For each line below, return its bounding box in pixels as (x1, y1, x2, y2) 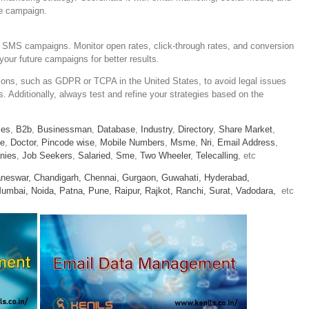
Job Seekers (22, 150, 72, 161)
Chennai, (84, 172, 119, 183)
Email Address (217, 137, 275, 148)
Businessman (37, 123, 92, 134)
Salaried (78, 150, 110, 161)
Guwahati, (161, 172, 201, 183)
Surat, (209, 185, 233, 196)
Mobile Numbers (100, 137, 165, 148)
